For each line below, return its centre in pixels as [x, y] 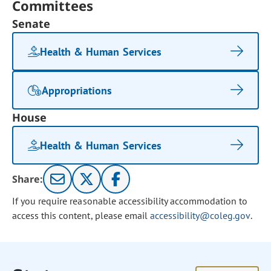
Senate [31, 24]
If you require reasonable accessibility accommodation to [130, 201]
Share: [28, 179]
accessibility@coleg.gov [200, 215]
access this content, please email [81, 215]
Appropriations [77, 90]
